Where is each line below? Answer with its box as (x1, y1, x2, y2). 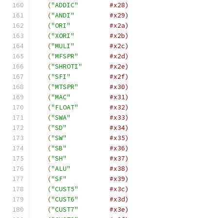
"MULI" (51, 42, 74, 50)
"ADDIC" (51, 1, 78, 9)
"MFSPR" (51, 52, 78, 60)
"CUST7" (51, 205, 78, 214)
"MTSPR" (51, 83, 78, 91)
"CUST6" (51, 195, 78, 203)
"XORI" (51, 32, 74, 40)
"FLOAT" (51, 103, 78, 111)
